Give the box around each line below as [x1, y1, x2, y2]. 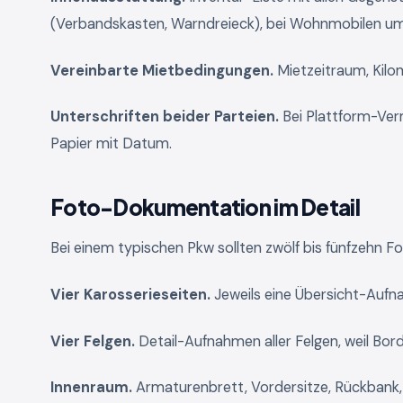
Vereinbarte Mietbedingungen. [50, 60, 273, 80]
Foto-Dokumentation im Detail [50, 193, 360, 221]
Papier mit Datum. [50, 134, 172, 154]
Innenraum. [50, 378, 132, 398]
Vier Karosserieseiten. [50, 284, 210, 304]
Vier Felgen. [50, 331, 135, 351]
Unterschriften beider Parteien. [50, 107, 279, 127]
